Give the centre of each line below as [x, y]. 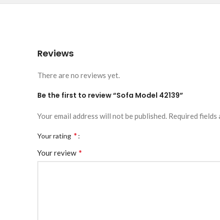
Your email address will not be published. [102, 116]
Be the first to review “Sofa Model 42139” [110, 95]
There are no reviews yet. [79, 75]
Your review [57, 153]
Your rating [55, 136]
